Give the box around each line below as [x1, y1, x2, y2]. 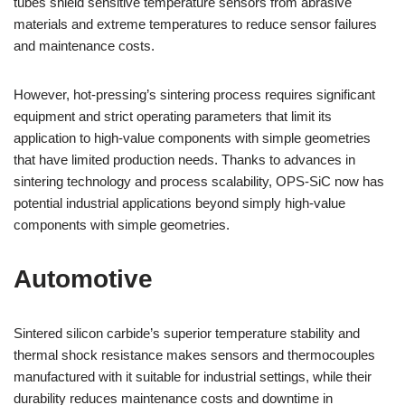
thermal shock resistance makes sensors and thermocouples [14, 347, 375, 363]
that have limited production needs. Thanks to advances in [14, 152, 355, 167]
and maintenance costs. [14, 38, 155, 53]
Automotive [14, 265, 153, 293]
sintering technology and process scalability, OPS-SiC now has [14, 174, 384, 189]
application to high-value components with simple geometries [14, 130, 371, 146]
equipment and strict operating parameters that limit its [14, 108, 332, 124]
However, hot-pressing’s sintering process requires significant [14, 87, 375, 102]
